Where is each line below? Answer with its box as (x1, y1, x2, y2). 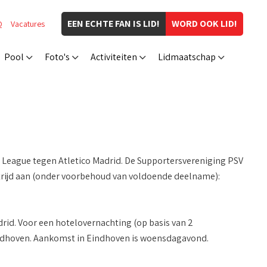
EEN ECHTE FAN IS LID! (67, 17, 160, 30)
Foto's (45, 51, 70, 63)
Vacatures (11, 18, 45, 29)
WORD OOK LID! (172, 17, 237, 30)
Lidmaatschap (158, 51, 216, 63)
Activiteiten (91, 51, 137, 63)
